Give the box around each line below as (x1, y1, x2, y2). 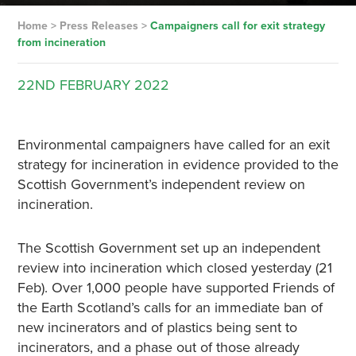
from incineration (17, 36, 106, 49)
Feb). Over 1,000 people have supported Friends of (17, 279, 335, 296)
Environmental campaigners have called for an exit (17, 136, 330, 153)
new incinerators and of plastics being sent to (17, 319, 297, 336)
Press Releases (59, 19, 138, 33)
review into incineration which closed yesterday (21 (17, 259, 332, 277)
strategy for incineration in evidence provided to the (17, 156, 339, 173)
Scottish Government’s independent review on (17, 176, 305, 193)
